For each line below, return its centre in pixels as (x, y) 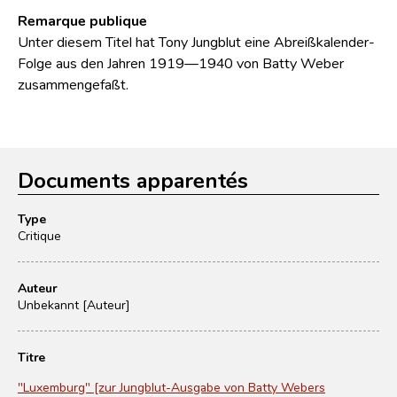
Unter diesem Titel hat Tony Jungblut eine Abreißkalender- (196, 41)
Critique (39, 235)
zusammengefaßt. (73, 84)
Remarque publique (82, 20)
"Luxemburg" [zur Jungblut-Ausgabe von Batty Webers (171, 387)
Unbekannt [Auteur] (74, 304)
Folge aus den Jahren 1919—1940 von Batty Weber (181, 62)
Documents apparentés (133, 179)
